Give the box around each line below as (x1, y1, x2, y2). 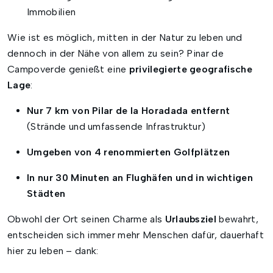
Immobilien (27, 6, 76, 18)
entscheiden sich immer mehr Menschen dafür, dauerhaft (7, 229, 264, 241)
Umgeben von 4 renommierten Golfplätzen (27, 146, 230, 158)
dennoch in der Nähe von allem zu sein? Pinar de (7, 48, 224, 60)
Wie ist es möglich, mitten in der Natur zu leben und (7, 32, 243, 44)
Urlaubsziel (165, 213, 217, 225)
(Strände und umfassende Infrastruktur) (27, 121, 206, 133)
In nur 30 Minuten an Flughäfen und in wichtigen (27, 172, 253, 184)
